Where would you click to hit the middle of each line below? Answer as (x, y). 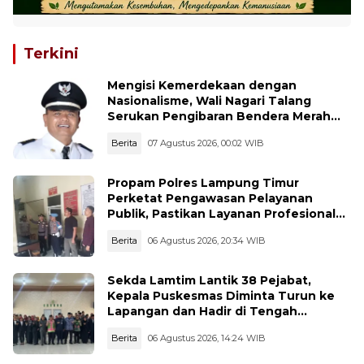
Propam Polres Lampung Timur (203, 183)
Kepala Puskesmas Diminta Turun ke (221, 296)
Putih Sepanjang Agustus (186, 132)
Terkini (51, 53)
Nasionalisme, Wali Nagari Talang (209, 101)
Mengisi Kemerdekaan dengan (202, 86)
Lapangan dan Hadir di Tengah (202, 312)
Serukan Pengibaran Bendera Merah (219, 117)
